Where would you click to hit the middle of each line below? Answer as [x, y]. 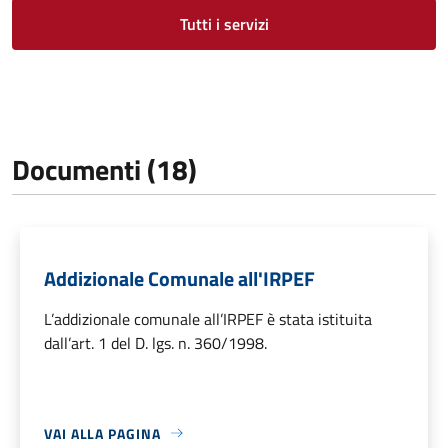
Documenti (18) [104, 169]
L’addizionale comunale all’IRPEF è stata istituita [208, 318]
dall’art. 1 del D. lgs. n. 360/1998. [155, 342]
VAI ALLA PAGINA [102, 433]
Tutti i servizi [224, 23]
